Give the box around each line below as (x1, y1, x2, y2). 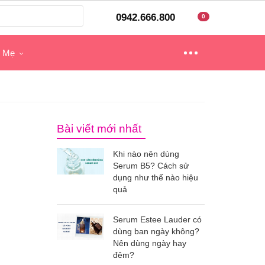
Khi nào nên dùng (113, 149, 179, 159)
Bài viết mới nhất (57, 122, 141, 135)
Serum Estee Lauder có (113, 215, 202, 224)
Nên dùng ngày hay (113, 238, 186, 248)
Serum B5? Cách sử (113, 161, 189, 170)
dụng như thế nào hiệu (113, 173, 198, 182)
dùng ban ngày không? (113, 227, 199, 236)
